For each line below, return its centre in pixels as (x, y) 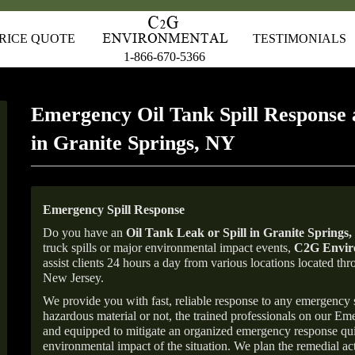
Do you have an (84, 233)
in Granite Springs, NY (133, 143)
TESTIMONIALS (300, 38)
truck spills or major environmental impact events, (168, 248)
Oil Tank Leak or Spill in (193, 233)
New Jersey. (73, 278)
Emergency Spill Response (114, 210)
